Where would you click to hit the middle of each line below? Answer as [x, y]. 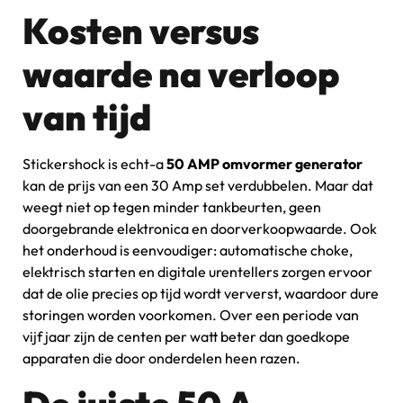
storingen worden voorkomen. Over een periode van [191, 315]
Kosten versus [141, 31]
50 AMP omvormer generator [264, 164]
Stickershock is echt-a [94, 164]
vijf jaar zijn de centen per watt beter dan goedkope [186, 337]
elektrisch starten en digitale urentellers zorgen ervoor [197, 272]
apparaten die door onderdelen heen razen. [161, 358]
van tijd [87, 117]
